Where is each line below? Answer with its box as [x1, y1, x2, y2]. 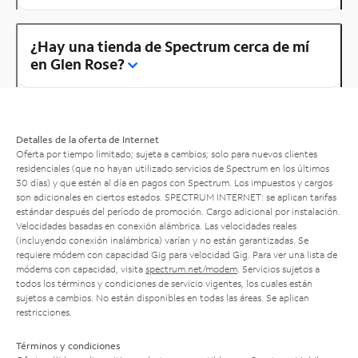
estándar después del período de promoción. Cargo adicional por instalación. [16, 205, 340, 217]
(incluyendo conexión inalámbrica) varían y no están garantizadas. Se [16, 233, 308, 246]
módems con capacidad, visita [16, 262, 145, 275]
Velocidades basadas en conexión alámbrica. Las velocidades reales [16, 219, 296, 232]
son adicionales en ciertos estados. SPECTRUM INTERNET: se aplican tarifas [16, 190, 336, 203]
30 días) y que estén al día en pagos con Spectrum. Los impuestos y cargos [16, 176, 332, 189]
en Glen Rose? [30, 54, 125, 74]
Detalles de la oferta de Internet [16, 133, 159, 145]
